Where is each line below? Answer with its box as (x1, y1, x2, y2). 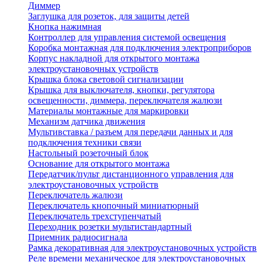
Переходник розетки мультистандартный (28, 222, 192, 232)
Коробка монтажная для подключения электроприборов (28, 43, 251, 53)
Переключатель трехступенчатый (28, 211, 161, 222)
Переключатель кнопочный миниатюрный (28, 201, 199, 211)
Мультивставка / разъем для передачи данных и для (28, 127, 233, 137)
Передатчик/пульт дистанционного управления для (28, 169, 233, 180)
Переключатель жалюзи (28, 190, 123, 201)
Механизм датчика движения (28, 116, 145, 127)
